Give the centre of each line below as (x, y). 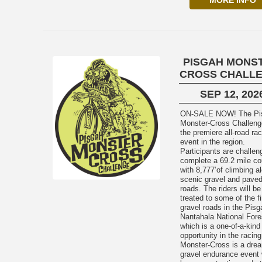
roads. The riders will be (220, 189)
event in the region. (212, 142)
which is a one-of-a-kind (220, 226)
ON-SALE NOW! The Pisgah (209, 114)
